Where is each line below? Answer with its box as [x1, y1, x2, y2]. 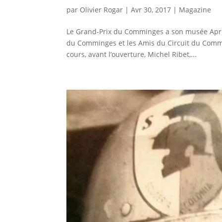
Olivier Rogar [80, 4, 123, 14]
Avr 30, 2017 [131, 4, 171, 14]
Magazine [179, 4, 212, 14]
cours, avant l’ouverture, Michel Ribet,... [66, 49, 197, 59]
